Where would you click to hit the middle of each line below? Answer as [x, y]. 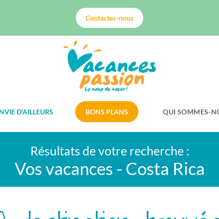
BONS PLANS [107, 112]
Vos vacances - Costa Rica [109, 168]
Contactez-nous [109, 18]
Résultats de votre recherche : [109, 151]
